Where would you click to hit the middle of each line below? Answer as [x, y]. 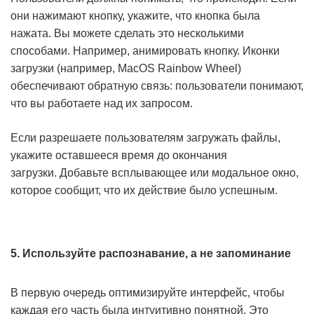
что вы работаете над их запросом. [102, 103]
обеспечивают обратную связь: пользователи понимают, [157, 86]
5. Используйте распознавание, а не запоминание [151, 253]
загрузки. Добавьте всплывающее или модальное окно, [155, 173]
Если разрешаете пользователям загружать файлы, [145, 138]
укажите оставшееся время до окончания [119, 155]
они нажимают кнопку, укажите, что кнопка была [135, 16]
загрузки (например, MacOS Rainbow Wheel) [126, 68]
